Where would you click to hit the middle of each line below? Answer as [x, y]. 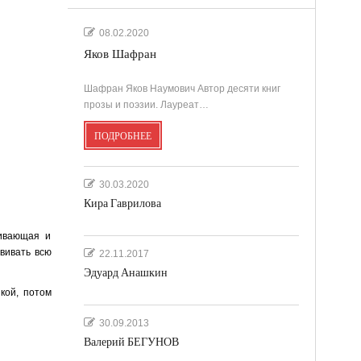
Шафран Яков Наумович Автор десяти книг [182, 88]
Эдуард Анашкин [125, 272]
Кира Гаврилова [122, 203]
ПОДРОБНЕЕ [122, 136]
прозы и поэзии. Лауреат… [146, 104]
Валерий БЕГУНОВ [131, 342]
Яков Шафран [120, 54]
